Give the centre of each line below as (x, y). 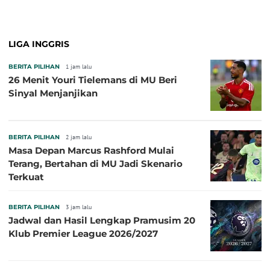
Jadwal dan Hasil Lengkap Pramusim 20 (102, 220)
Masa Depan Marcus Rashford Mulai (91, 150)
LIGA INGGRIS (39, 44)
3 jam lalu (79, 207)
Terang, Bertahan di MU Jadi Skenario (96, 163)
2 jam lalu (79, 137)
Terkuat (26, 177)
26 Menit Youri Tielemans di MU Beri (93, 80)
